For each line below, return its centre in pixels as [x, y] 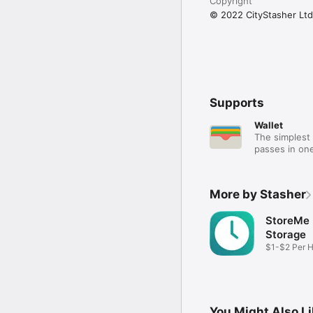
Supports [237, 102]
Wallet [269, 125]
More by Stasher [258, 194]
